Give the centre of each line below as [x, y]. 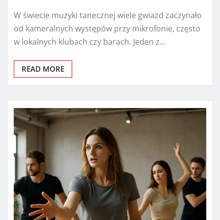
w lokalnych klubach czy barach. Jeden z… [90, 42]
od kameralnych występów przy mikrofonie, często [107, 29]
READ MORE [43, 69]
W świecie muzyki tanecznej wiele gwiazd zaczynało [108, 15]
